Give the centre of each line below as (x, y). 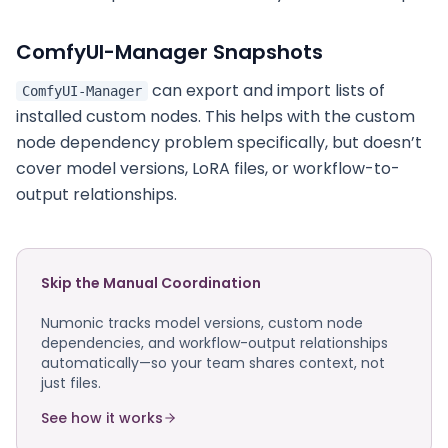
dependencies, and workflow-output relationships (214, 343)
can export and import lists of (266, 90)
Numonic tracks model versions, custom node (202, 323)
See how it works (102, 418)
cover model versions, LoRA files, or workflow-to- (208, 168)
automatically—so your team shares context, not (213, 363)
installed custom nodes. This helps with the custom (215, 116)
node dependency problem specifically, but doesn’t (219, 142)
